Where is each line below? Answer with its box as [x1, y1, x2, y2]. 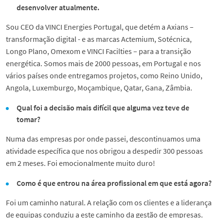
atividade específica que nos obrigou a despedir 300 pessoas [6, 146, 203, 156]
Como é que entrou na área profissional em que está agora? [17, 178, 212, 188]
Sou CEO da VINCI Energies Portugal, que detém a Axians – [6, 22, 194, 32]
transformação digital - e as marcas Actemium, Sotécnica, [6, 34, 192, 44]
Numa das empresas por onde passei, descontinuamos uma [6, 134, 200, 144]
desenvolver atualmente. [17, 2, 100, 13]
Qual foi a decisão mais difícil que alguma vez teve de [17, 103, 190, 113]
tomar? [17, 114, 42, 125]
